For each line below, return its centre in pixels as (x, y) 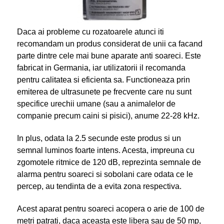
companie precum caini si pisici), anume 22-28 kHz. (108, 115)
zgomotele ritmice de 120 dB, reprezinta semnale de (109, 162)
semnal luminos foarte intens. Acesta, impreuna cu (105, 150)
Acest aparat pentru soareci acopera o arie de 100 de (110, 208)
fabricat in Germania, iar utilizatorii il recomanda (101, 67)
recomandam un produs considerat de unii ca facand (109, 43)
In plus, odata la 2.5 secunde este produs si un (99, 138)
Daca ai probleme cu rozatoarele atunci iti (90, 31)
